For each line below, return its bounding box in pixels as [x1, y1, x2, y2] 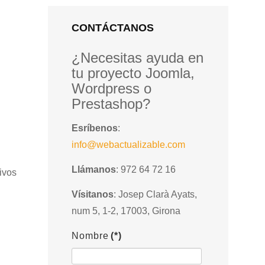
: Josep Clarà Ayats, [114, 189, 197, 199]
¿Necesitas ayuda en [72, 50, 203, 66]
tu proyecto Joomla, [72, 65, 195, 81]
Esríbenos [72, 123, 118, 133]
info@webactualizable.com [72, 140, 185, 150]
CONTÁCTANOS [72, 22, 154, 34]
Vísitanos [72, 189, 114, 199]
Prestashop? [72, 96, 150, 112]
